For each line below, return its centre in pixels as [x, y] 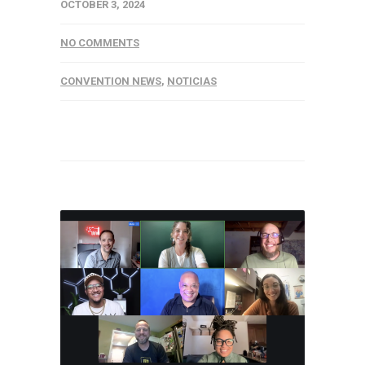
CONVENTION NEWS [111, 81]
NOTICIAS [192, 81]
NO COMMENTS [100, 43]
